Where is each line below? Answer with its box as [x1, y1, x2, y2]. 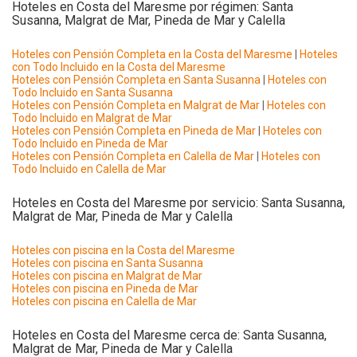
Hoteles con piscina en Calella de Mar [12, 295, 197, 308]
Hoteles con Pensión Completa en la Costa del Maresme [12, 48, 292, 61]
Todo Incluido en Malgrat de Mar [12, 112, 172, 124]
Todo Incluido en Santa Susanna [12, 86, 173, 99]
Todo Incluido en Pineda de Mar [12, 137, 168, 150]
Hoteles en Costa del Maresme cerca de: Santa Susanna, [12, 328, 327, 343]
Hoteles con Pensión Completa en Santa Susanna [12, 73, 261, 86]
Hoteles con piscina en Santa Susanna [12, 257, 203, 269]
